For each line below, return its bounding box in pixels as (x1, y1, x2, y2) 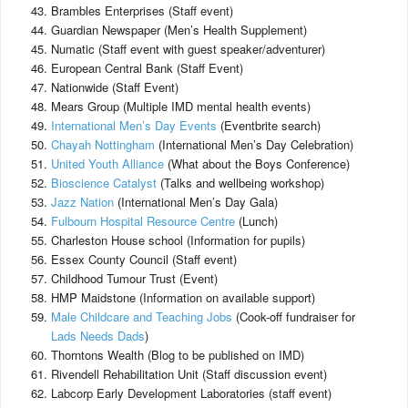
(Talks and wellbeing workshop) (157, 174, 324, 191)
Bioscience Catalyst (51, 174, 157, 191)
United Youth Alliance (51, 155, 164, 172)
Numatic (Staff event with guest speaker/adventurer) (51, 40, 325, 57)
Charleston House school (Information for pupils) (51, 231, 305, 249)
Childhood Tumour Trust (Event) (51, 270, 218, 287)
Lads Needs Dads (51, 327, 145, 344)
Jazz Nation (51, 193, 114, 210)
